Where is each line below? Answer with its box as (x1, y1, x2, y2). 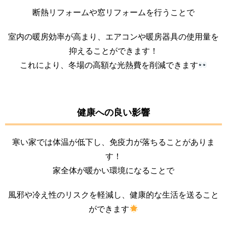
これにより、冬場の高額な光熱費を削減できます (19, 60, 198, 69)
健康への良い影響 (77, 107, 150, 118)
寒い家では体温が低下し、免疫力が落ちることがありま (12, 137, 215, 146)
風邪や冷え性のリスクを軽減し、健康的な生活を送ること (8, 190, 219, 199)
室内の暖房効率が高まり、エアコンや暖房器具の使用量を (8, 32, 219, 41)
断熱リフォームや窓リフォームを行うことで (32, 8, 195, 17)
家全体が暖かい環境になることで (53, 166, 174, 175)
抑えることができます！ (69, 46, 158, 55)
